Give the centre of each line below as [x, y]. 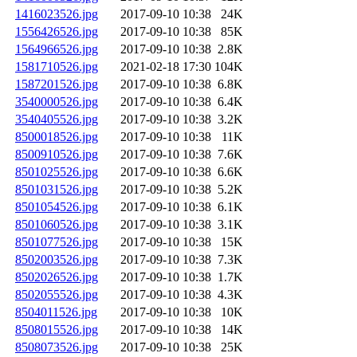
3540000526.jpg [57, 102]
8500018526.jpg [57, 137]
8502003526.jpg [57, 260]
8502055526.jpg [57, 295]
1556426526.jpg [57, 32]
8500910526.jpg [57, 155]
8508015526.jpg [57, 330]
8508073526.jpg [57, 347]
